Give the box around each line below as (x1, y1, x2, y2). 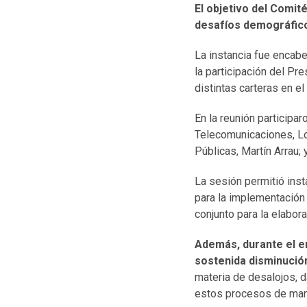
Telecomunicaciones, (195, 127, 297, 141)
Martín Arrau (241, 144, 299, 158)
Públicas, (195, 144, 241, 158)
